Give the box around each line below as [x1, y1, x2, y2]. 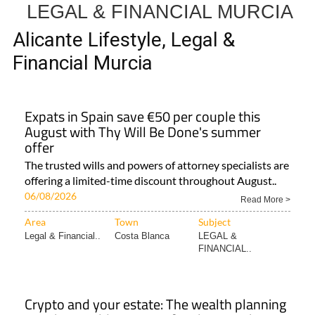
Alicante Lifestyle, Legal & [13, 28, 235, 52]
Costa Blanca [115, 231, 169, 242]
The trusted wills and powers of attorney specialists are [25, 158, 289, 172]
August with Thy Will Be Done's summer [25, 121, 261, 143]
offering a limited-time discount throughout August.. [25, 174, 276, 188]
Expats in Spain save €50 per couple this [25, 105, 260, 128]
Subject [198, 216, 231, 229]
